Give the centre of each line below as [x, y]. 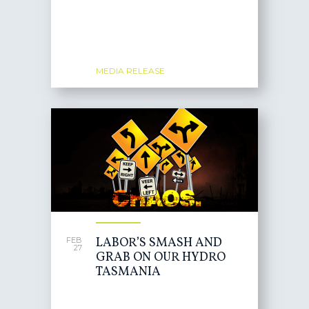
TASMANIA [128, 272]
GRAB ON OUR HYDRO [161, 258]
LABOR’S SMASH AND [159, 243]
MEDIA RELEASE [130, 71]
